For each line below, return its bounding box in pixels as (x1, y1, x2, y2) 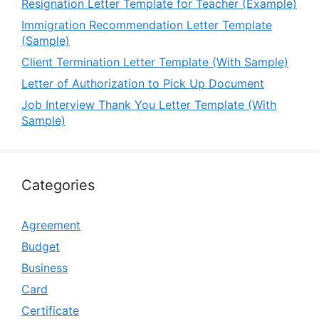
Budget (21, 239, 60, 253)
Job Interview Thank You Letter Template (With (21, 98, 276, 112)
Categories (21, 177, 95, 194)
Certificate (21, 303, 79, 318)
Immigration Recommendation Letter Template (21, 18, 272, 32)
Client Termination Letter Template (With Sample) (21, 55, 288, 69)
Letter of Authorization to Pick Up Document (21, 76, 264, 90)
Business (21, 261, 68, 275)
